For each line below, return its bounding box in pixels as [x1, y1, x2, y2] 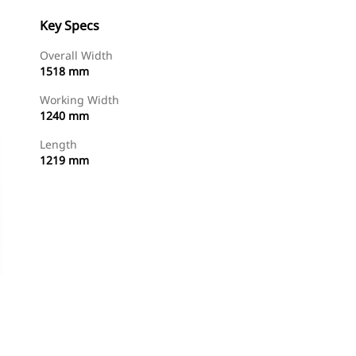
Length [40, 137, 77, 152]
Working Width [40, 92, 119, 107]
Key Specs [40, 17, 99, 34]
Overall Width [40, 48, 113, 63]
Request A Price [184, 327, 257, 341]
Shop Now [104, 327, 152, 341]
